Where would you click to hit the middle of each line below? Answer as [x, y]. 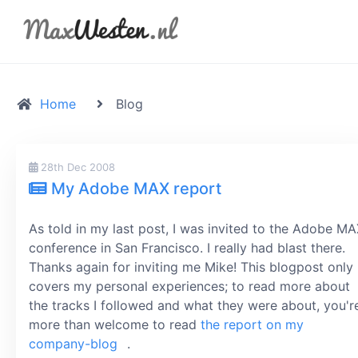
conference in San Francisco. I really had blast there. [187, 248]
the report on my [252, 324]
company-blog [73, 344]
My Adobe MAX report [134, 189]
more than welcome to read [115, 324]
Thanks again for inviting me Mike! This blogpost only [191, 267]
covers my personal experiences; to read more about [189, 286]
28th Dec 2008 [76, 167]
